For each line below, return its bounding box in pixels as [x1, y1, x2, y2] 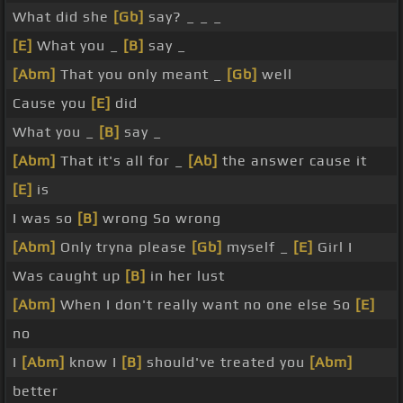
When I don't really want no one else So [56, 296, 355, 314]
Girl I [313, 238, 353, 256]
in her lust [146, 267, 225, 285]
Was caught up [13, 267, 125, 285]
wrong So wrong [98, 210, 221, 228]
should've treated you [142, 354, 309, 372]
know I [65, 354, 121, 372]
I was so [13, 210, 77, 228]
